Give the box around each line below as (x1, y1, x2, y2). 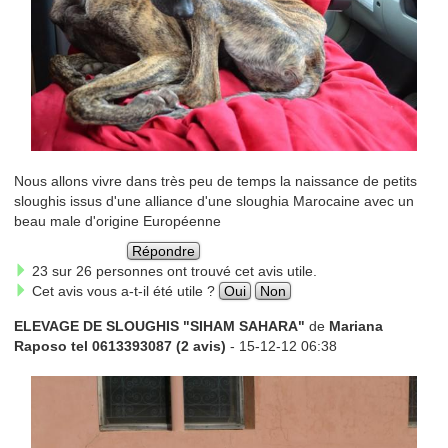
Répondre (132, 243, 196, 260)
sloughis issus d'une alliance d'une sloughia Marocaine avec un (13, 193, 414, 210)
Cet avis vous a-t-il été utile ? (27, 283, 219, 300)
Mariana (328, 318, 383, 335)
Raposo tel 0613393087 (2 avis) (13, 338, 226, 355)
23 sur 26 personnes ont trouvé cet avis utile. (27, 263, 317, 280)
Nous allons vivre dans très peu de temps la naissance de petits (13, 173, 417, 190)
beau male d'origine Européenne (13, 213, 221, 230)
